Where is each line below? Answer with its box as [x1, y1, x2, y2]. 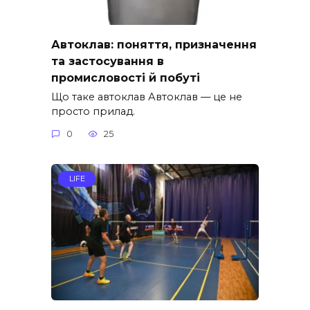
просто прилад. [51, 105, 135, 118]
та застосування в [51, 54, 164, 68]
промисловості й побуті [51, 71, 200, 84]
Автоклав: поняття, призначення [51, 37, 257, 51]
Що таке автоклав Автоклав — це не [51, 91, 242, 104]
